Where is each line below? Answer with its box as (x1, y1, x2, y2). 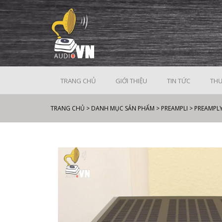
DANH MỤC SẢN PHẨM (91, 104, 155, 112)
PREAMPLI (161, 104, 188, 112)
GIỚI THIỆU (115, 76, 147, 85)
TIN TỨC (167, 76, 190, 85)
